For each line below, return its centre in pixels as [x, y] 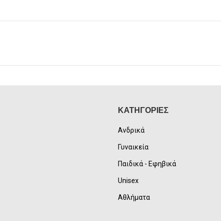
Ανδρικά [131, 130]
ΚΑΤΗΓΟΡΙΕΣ [143, 110]
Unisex [128, 181]
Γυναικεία [133, 147]
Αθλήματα [134, 198]
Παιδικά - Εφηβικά [147, 164]
